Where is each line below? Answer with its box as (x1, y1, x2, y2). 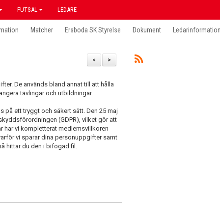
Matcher (30, 26, 53, 34)
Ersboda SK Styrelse (65, 26, 121, 34)
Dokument (133, 26, 161, 34)
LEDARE (57, 6, 77, 13)
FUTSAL (17, 6, 37, 13)
